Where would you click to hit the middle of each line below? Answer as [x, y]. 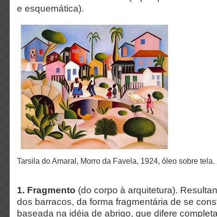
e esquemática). [50, 8]
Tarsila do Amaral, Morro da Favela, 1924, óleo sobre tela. [118, 161]
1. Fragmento [46, 190]
